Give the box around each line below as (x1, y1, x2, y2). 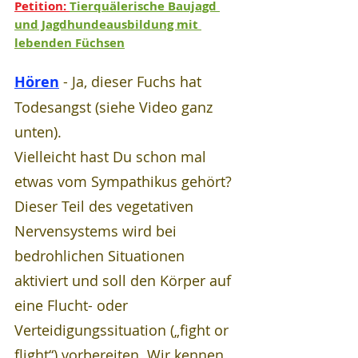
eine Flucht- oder (14, 296, 132, 315)
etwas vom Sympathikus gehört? (14, 172, 236, 191)
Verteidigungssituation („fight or (14, 320, 233, 340)
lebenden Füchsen (14, 34, 125, 51)
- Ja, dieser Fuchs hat (59, 72, 205, 91)
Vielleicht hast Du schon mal (14, 147, 210, 166)
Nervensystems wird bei (14, 221, 181, 241)
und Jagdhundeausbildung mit (14, 16, 201, 33)
